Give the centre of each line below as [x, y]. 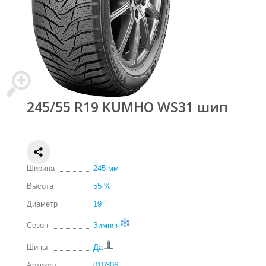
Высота [40, 186]
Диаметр [42, 204]
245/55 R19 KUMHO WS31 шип [127, 107]
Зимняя [107, 225]
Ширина [41, 168]
